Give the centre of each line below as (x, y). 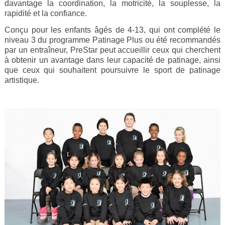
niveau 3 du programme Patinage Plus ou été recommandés (113, 40)
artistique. (22, 80)
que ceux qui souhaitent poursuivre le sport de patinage (113, 70)
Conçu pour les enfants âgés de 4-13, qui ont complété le (113, 30)
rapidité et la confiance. (45, 13)
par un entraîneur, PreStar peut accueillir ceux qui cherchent (113, 50)
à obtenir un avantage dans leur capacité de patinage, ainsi (113, 60)
